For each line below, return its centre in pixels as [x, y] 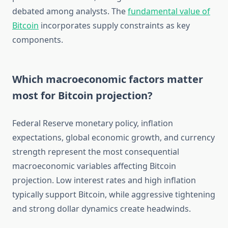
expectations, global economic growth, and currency [113, 138]
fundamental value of [169, 11]
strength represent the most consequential [96, 152]
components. [38, 40]
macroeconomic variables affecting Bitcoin [94, 166]
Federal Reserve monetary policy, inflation [93, 123]
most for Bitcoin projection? [82, 96]
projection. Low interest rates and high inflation [104, 180]
